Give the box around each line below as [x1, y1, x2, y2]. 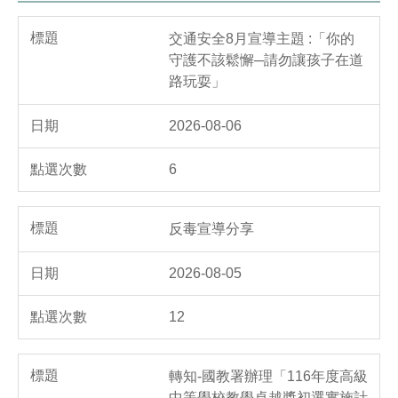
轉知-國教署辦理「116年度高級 [169, 369, 368, 385]
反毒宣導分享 [169, 221, 254, 237]
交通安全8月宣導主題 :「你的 [169, 31, 354, 47]
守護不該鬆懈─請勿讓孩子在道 [169, 52, 363, 68]
